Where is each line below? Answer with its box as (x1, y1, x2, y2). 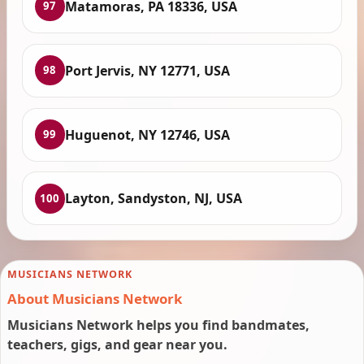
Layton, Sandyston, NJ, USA (64, 189, 242, 208)
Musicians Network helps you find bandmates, (7, 315, 310, 334)
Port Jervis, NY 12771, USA (64, 61, 230, 80)
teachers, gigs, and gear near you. (7, 335, 227, 353)
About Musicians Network (7, 288, 182, 308)
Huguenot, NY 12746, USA (64, 125, 230, 144)
